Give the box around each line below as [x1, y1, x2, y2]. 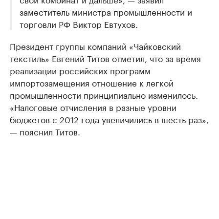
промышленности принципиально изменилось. [10, 88, 198, 101]
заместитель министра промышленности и [20, 5, 192, 18]
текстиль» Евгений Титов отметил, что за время [10, 51, 201, 64]
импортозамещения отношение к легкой [10, 76, 174, 88]
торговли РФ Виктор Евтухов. [20, 17, 138, 30]
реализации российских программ [10, 64, 151, 76]
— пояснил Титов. [10, 125, 80, 137]
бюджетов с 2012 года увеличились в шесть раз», [10, 112, 209, 125]
